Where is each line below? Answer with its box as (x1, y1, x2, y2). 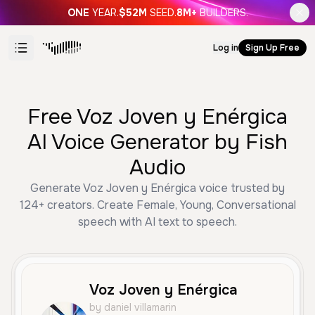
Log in (213, 42, 238, 53)
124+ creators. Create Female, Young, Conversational (19, 198, 296, 212)
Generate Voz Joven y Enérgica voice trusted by (30, 181, 285, 195)
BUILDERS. (199, 6, 248, 19)
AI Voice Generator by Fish (27, 129, 288, 155)
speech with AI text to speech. (78, 214, 237, 229)
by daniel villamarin (89, 301, 176, 314)
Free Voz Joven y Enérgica (27, 103, 288, 130)
